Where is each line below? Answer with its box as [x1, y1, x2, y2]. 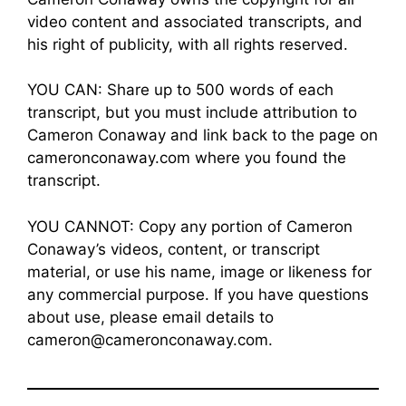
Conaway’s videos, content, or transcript [27, 239, 320, 258]
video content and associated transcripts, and [27, 12, 362, 31]
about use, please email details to [27, 307, 274, 326]
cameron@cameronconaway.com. [27, 330, 273, 349]
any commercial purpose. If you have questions [27, 285, 369, 304]
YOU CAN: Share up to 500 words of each [27, 81, 333, 100]
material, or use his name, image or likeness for [27, 262, 372, 281]
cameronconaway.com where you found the [27, 149, 346, 168]
